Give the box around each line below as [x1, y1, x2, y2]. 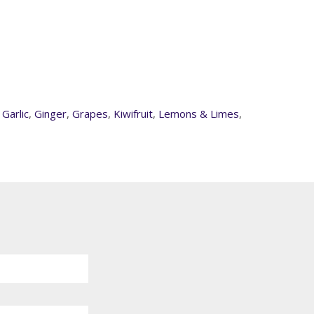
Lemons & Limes [158, 107, 239, 121]
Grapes [72, 107, 108, 121]
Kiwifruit [114, 107, 153, 121]
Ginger [34, 107, 67, 121]
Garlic [2, 107, 29, 121]
